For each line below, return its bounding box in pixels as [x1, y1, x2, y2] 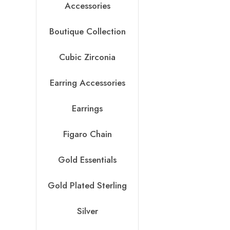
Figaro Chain [63, 128, 112, 141]
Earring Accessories [49, 76, 125, 89]
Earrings [72, 102, 103, 115]
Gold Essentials [58, 154, 117, 166]
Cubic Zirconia [59, 51, 116, 64]
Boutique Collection [49, 25, 126, 38]
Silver [76, 205, 98, 218]
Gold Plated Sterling [48, 179, 127, 192]
